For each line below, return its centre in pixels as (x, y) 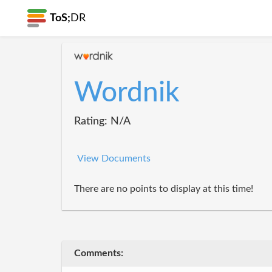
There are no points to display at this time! (164, 189)
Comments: (99, 253)
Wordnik (127, 93)
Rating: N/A (102, 121)
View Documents (114, 158)
